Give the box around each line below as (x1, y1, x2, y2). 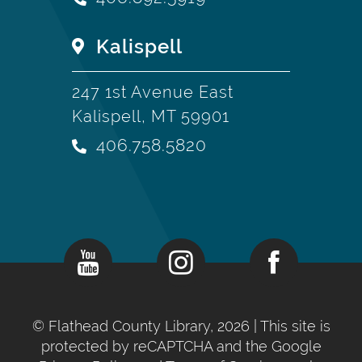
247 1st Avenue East (72, 82, 234, 102)
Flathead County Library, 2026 (48, 318, 254, 335)
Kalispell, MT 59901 (72, 107, 229, 126)
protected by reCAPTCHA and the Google (40, 338, 322, 355)
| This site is (253, 318, 330, 335)
